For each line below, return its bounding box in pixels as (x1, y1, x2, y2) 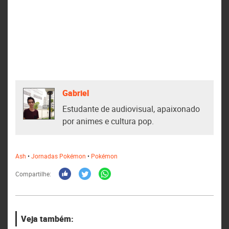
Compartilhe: (15, 170, 51, 178)
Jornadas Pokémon (31, 152, 86, 160)
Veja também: (20, 213, 74, 224)
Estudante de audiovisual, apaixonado (62, 103, 200, 114)
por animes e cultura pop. (62, 116, 154, 127)
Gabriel (62, 87, 89, 99)
